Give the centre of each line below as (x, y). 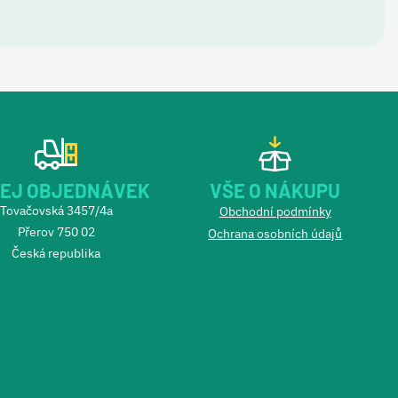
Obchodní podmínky (275, 211)
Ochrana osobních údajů (275, 234)
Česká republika (56, 253)
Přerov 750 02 (56, 232)
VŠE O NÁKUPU (275, 190)
